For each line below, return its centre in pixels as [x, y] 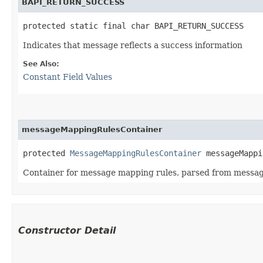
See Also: [41, 64]
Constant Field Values [68, 77]
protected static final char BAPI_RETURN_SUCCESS [133, 26]
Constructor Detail [67, 230]
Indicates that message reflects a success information [133, 45]
